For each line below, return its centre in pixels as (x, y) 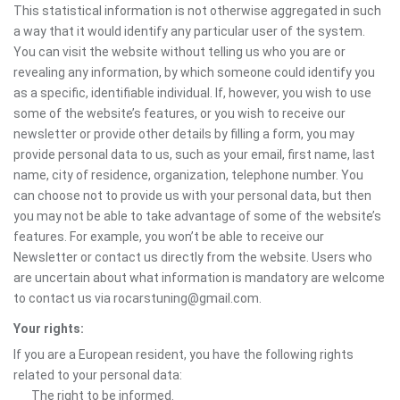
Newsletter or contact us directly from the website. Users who (193, 257)
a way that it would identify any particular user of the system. (189, 31)
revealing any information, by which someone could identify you (194, 72)
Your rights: (49, 329)
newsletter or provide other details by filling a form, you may (184, 134)
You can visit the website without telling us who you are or (179, 52)
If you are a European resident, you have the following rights (183, 354)
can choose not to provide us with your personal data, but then (192, 196)
